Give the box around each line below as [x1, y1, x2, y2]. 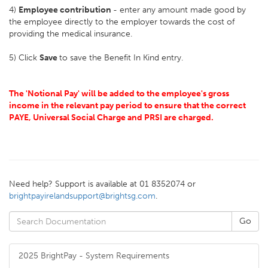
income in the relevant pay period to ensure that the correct [9, 100, 246, 111]
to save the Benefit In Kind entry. [59, 53, 183, 63]
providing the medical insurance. [9, 29, 132, 39]
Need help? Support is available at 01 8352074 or [9, 179, 196, 189]
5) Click [9, 53, 39, 63]
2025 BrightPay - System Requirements [19, 251, 169, 261]
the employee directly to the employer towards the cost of [9, 17, 234, 27]
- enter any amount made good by [113, 5, 246, 15]
